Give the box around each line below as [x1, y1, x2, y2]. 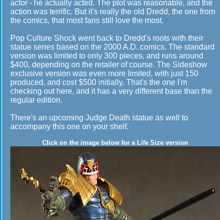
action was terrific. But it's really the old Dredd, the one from [10, 7, 215, 16]
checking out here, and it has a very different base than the [10, 87, 212, 95]
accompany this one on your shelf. [10, 122, 129, 131]
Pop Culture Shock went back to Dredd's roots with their [10, 34, 203, 42]
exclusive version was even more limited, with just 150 [10, 69, 198, 78]
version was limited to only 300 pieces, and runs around [10, 52, 203, 60]
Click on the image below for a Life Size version [42, 139, 188, 146]
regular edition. [10, 96, 62, 104]
